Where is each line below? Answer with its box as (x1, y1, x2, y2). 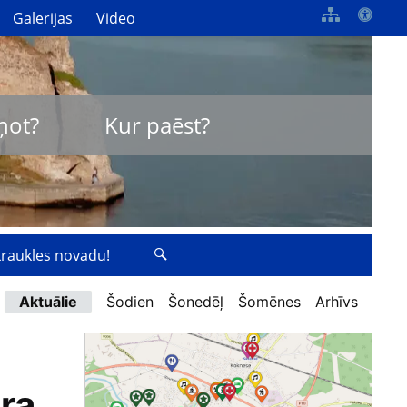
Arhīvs (315, 293, 358, 312)
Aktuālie (19, 293, 77, 312)
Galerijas (13, 7, 74, 28)
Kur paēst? (104, 110, 210, 141)
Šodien (106, 293, 154, 312)
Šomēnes (238, 293, 301, 312)
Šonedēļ (168, 293, 223, 312)
